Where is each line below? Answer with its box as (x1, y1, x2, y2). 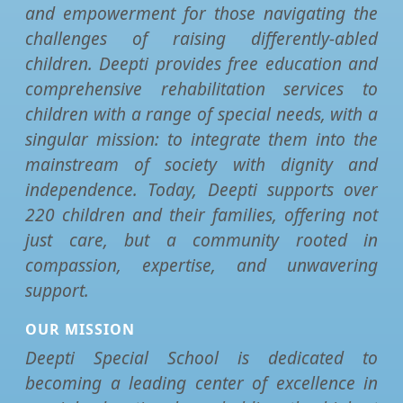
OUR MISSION (25, 319, 135, 340)
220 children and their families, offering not (25, 202, 378, 228)
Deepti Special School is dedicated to (25, 345, 378, 371)
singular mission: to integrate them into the (25, 127, 378, 152)
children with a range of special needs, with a (25, 102, 378, 127)
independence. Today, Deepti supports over (25, 177, 378, 202)
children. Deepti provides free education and (25, 51, 378, 76)
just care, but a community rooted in (25, 228, 378, 253)
